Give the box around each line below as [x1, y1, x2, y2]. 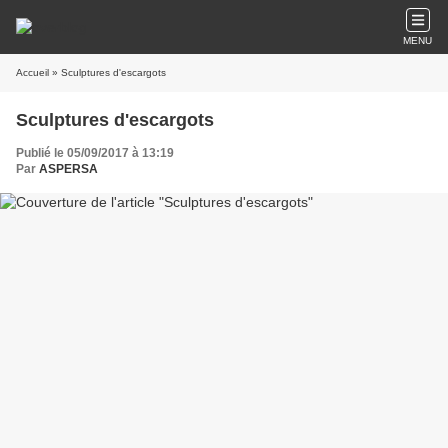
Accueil [16, 67, 49, 78]
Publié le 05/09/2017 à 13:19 [16, 146, 174, 160]
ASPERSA [39, 162, 98, 176]
